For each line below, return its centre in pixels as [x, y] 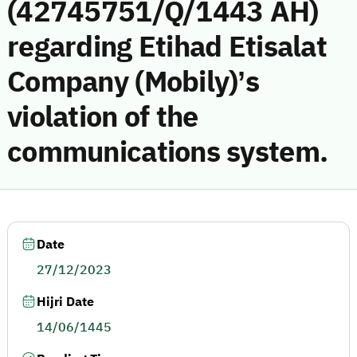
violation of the [103, 117]
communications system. [168, 152]
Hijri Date [65, 302]
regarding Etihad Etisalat [167, 47]
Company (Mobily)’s [133, 82]
